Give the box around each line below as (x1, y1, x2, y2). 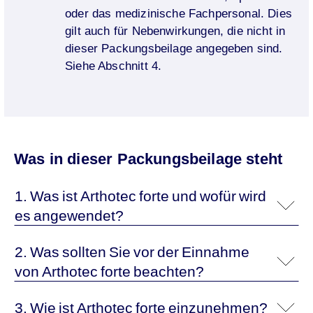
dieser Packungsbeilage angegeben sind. (65, 41, 283, 55)
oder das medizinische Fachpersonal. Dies (65, 6, 292, 20)
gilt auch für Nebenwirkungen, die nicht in (65, 24, 286, 38)
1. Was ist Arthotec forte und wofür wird (15, 187, 31, 204)
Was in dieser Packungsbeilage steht (14, 151, 283, 168)
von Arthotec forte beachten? (15, 263, 204, 279)
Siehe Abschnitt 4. (65, 59, 162, 73)
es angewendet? (15, 207, 124, 224)
